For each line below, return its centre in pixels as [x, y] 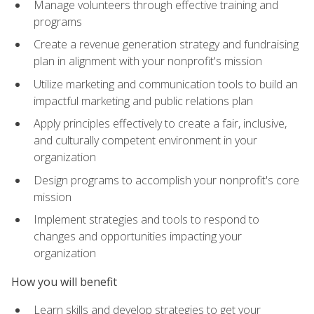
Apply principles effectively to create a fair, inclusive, [160, 124]
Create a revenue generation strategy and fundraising [166, 45]
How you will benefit [64, 281]
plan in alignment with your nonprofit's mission [148, 61]
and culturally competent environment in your [145, 141]
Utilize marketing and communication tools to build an [166, 84]
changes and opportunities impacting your [138, 237]
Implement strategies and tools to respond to [146, 220]
